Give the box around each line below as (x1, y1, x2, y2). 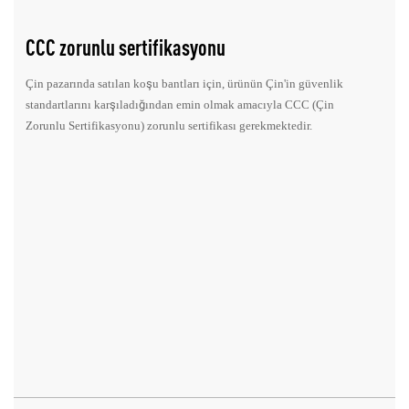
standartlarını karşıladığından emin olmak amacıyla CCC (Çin (26, 98, 335, 112)
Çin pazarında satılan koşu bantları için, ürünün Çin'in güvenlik (26, 77, 344, 91)
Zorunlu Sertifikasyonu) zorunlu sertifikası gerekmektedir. (26, 119, 313, 133)
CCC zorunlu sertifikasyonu (26, 35, 226, 61)
